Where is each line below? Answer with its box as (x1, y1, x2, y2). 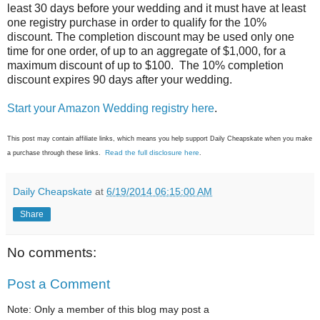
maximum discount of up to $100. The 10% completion (7, 59, 284, 72)
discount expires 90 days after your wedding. (7, 74, 232, 86)
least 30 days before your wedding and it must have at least (7, 2, 306, 15)
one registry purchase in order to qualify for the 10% (7, 16, 266, 29)
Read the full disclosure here (105, 149, 199, 157)
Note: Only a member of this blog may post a (7, 304, 209, 316)
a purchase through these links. (7, 149, 105, 157)
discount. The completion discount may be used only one (7, 31, 294, 44)
